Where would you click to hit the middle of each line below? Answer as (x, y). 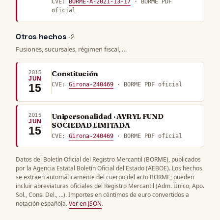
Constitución (75, 74)
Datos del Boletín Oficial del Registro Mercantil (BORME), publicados (108, 160)
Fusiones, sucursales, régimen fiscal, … (71, 49)
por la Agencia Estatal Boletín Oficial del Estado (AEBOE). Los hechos (109, 168)
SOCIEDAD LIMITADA (91, 125)
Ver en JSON (85, 204)
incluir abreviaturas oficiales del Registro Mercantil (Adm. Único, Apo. (110, 186)
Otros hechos (42, 36)
